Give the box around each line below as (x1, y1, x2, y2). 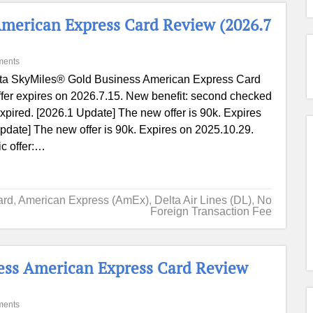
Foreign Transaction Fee (150, 205, 272, 217)
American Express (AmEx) (17, 194, 149, 206)
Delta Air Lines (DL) (154, 194, 252, 206)
